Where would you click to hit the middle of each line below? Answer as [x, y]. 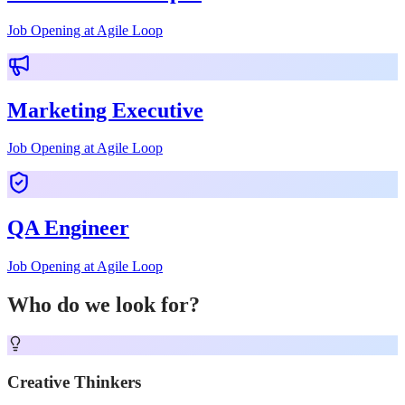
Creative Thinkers [74, 381]
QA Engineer [68, 228]
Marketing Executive [105, 110]
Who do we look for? [104, 305]
